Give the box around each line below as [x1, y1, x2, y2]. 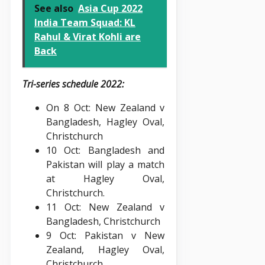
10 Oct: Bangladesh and [46, 143, 165, 157]
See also [34, 1, 73, 15]
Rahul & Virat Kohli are [34, 30, 141, 43]
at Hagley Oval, [46, 172, 165, 185]
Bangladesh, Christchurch [46, 214, 160, 228]
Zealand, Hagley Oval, [46, 243, 165, 256]
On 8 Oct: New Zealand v [46, 101, 165, 114]
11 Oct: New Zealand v [46, 200, 165, 214]
